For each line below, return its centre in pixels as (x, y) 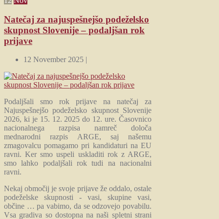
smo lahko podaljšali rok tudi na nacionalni (78, 163)
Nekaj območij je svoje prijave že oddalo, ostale (78, 189)
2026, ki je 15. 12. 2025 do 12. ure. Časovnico (78, 119)
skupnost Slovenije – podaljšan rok (74, 30)
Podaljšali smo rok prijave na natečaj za (78, 102)
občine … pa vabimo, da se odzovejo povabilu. (78, 206)
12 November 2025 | (55, 60)
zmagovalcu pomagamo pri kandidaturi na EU (78, 146)
